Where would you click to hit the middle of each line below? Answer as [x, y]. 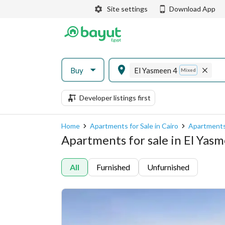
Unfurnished [168, 167]
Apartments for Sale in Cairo [134, 126]
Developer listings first [115, 98]
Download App [192, 9]
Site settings [127, 9]
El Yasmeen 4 [155, 70]
